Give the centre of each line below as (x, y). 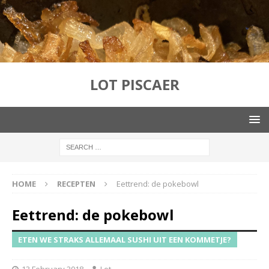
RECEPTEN (76, 183)
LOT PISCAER (134, 84)
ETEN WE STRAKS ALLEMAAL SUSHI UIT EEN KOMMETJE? (125, 239)
